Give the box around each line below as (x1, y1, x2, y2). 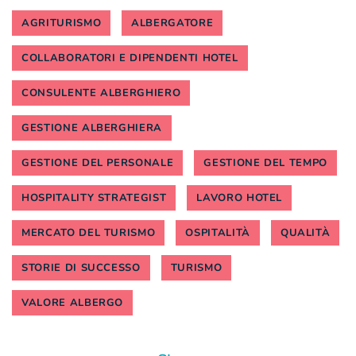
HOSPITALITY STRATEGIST (21, 190, 167, 205)
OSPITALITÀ (185, 225, 250, 240)
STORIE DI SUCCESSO (21, 260, 141, 275)
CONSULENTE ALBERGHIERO (21, 85, 181, 100)
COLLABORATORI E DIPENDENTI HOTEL (21, 50, 238, 65)
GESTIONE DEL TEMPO (203, 155, 328, 170)
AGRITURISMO (21, 15, 102, 30)
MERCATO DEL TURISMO (21, 225, 156, 240)
